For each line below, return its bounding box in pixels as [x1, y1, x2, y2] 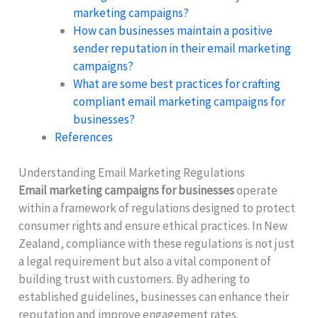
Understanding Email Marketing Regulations [18, 165, 246, 181]
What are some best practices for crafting [72, 75, 280, 92]
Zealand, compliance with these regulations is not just [18, 236, 295, 252]
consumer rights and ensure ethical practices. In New [18, 218, 288, 234]
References [55, 128, 114, 145]
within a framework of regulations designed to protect [18, 200, 296, 216]
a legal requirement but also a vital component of [18, 253, 272, 270]
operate [234, 182, 278, 199]
